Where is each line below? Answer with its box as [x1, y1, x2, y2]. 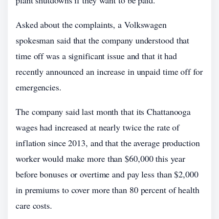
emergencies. [16, 81, 62, 93]
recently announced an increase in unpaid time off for [16, 66, 203, 77]
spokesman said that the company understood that [16, 34, 190, 46]
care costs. [16, 199, 52, 211]
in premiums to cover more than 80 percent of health [16, 184, 199, 196]
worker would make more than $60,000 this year [16, 153, 185, 164]
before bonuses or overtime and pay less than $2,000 [16, 168, 198, 180]
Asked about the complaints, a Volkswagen [16, 19, 167, 30]
